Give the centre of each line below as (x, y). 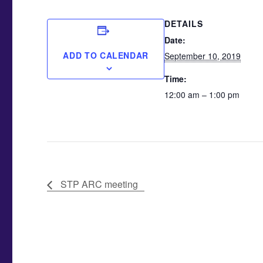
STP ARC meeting (98, 184)
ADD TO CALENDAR (106, 55)
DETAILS (184, 23)
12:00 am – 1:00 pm (202, 94)
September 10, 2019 (203, 55)
